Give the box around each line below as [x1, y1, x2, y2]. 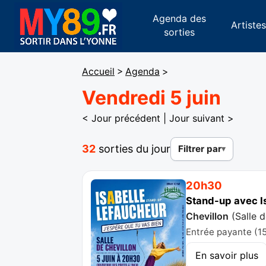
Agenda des [152, 12, 206, 24]
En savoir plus [195, 249, 258, 261]
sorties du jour [96, 142, 170, 156]
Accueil [82, 66, 115, 78]
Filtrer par [178, 142, 221, 154]
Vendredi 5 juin [82, 85, 221, 109]
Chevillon [186, 210, 229, 222]
